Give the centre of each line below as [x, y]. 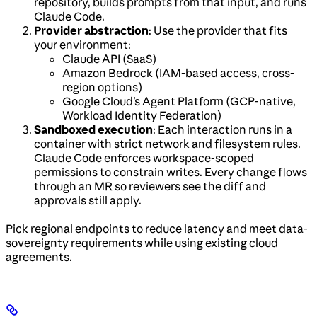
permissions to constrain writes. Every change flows [171, 172]
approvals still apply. [88, 200]
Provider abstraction [91, 30]
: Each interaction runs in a [223, 129]
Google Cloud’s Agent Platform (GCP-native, [179, 101]
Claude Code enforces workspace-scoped [144, 157]
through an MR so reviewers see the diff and [150, 186]
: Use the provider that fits [218, 30]
